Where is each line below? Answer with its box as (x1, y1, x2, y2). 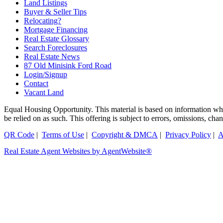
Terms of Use (42, 130, 84, 139)
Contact (24, 79, 48, 88)
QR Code (4, 130, 34, 139)
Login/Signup (24, 70, 67, 79)
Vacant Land (24, 88, 64, 97)
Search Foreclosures (24, 43, 87, 52)
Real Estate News (24, 52, 80, 61)
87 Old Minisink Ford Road (24, 61, 111, 70)
